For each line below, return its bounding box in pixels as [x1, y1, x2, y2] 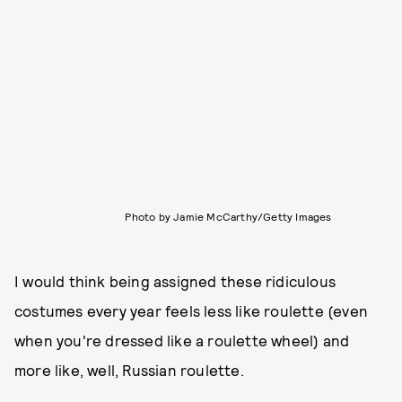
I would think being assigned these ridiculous [14, 272, 336, 291]
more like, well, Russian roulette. [14, 361, 244, 380]
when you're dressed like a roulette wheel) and [14, 331, 350, 350]
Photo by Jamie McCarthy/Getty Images [125, 210, 332, 223]
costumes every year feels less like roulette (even [14, 301, 369, 320]
